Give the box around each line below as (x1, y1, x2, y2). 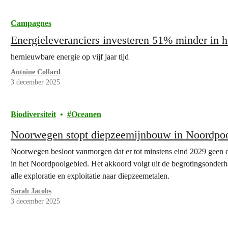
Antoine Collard (10, 68, 61, 76)
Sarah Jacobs (10, 187, 51, 195)
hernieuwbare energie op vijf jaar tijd (10, 52, 129, 61)
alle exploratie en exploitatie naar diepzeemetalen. (10, 172, 169, 180)
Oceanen (71, 110, 101, 119)
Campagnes (10, 19, 51, 27)
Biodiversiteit (10, 110, 56, 119)
